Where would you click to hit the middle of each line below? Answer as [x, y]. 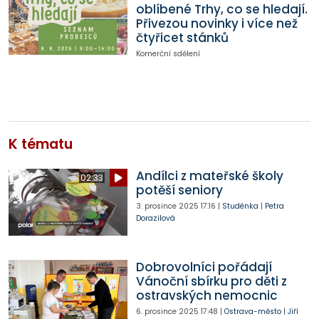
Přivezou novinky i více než [216, 23]
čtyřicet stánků [182, 37]
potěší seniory [179, 190]
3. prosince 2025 [167, 206]
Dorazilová [155, 219]
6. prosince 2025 [167, 312]
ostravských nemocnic [206, 296]
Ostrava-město [252, 312]
